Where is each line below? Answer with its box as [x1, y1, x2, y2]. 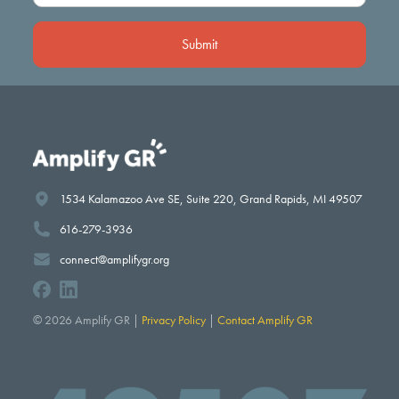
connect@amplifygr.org [60, 251, 170, 268]
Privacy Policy [142, 312, 207, 329]
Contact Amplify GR [217, 312, 313, 329]
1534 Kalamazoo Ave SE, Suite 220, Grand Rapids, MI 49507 [60, 191, 363, 208]
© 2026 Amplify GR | [33, 312, 142, 329]
